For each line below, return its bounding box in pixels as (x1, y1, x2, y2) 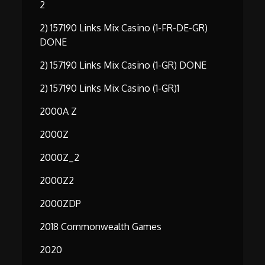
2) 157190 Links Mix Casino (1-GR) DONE (40, 59, 207, 72)
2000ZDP (40, 198, 82, 210)
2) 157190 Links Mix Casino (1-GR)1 (40, 82, 180, 95)
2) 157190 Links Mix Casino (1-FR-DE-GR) (40, 22, 208, 34)
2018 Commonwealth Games (40, 221, 162, 233)
